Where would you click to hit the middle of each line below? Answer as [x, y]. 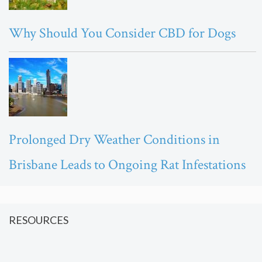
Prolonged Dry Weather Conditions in [114, 140]
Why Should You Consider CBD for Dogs [122, 33]
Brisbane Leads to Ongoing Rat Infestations [127, 165]
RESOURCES [39, 220]
